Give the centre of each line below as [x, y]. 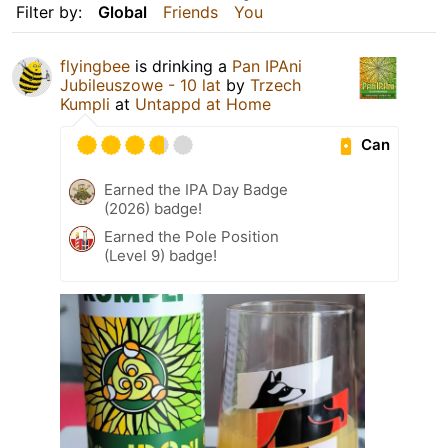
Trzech [275, 84]
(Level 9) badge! [160, 255]
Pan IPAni [267, 65]
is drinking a [181, 65]
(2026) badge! [153, 208]
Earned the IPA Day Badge [196, 189]
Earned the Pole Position [191, 236]
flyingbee [95, 65]
